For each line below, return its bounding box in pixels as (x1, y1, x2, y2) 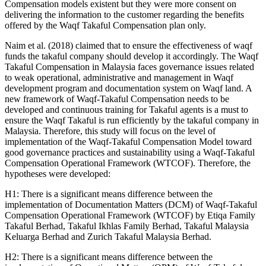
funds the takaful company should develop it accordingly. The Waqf (5, 50, 258, 61)
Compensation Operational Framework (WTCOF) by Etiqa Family (5, 210, 255, 220)
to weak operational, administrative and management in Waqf (5, 72, 233, 83)
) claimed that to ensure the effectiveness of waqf (70, 40, 252, 50)
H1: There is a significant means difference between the (5, 188, 213, 199)
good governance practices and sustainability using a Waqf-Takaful (5, 147, 255, 157)
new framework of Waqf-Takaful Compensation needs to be (5, 93, 229, 104)
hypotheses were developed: (5, 168, 110, 179)
